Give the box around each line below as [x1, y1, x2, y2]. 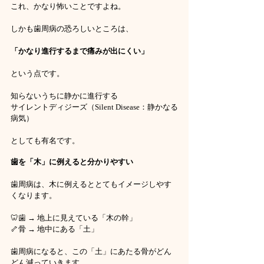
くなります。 [11, 191, 57, 200]
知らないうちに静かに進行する [11, 91, 118, 100]
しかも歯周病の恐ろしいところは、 [11, 24, 133, 33]
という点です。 [11, 69, 64, 78]
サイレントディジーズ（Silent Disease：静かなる [11, 103, 178, 111]
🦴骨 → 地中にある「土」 [11, 225, 98, 233]
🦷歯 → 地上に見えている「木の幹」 [11, 213, 137, 222]
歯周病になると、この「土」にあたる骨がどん [11, 247, 171, 256]
